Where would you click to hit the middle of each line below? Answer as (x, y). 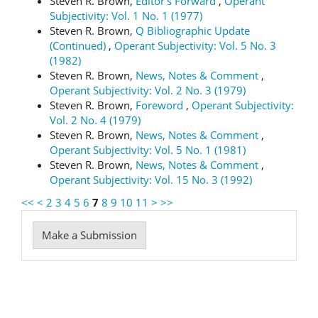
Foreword (161, 105)
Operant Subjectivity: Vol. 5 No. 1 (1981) (148, 150)
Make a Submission (89, 235)
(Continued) (79, 45)
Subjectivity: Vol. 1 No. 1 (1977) (126, 16)
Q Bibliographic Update (193, 31)
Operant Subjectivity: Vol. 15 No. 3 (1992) (151, 180)
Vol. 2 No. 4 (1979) (95, 120)
